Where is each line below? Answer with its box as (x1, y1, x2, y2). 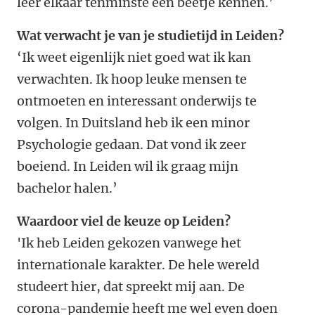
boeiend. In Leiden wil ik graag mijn (17, 158, 238, 175)
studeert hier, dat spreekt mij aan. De (17, 278, 245, 295)
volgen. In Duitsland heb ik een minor (17, 115, 250, 131)
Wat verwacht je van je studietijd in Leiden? (17, 27, 284, 44)
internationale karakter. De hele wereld (17, 257, 259, 274)
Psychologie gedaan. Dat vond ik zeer (17, 136, 246, 153)
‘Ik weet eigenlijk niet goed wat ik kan (17, 49, 251, 66)
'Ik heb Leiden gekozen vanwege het (17, 235, 241, 252)
